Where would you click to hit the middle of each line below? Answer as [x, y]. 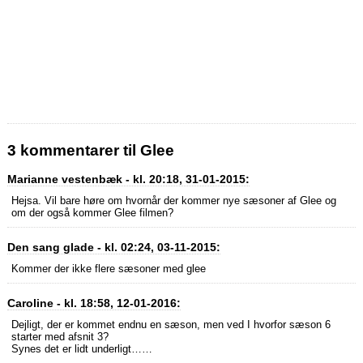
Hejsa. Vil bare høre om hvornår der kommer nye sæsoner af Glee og [173, 201]
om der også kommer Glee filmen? [92, 213]
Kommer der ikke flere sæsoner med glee [108, 269]
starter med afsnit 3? [60, 337]
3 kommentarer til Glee [90, 151]
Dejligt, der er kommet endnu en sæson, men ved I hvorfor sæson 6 [171, 325]
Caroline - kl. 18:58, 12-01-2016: [94, 303]
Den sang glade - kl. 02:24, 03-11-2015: [113, 248]
